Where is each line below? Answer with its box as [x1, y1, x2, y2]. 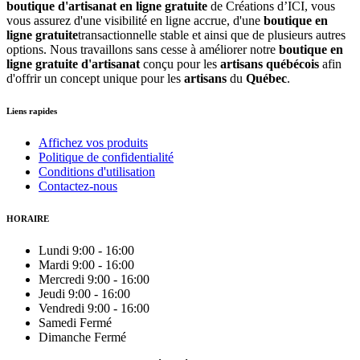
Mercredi [39, 272, 88, 286]
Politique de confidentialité [39, 150, 174, 164]
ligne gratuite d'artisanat [6, 57, 140, 72]
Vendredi [39, 301, 88, 315]
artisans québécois [220, 57, 319, 72]
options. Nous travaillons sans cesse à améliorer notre [6, 43, 279, 57]
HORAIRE [6, 213, 49, 223]
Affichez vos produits [39, 136, 148, 149]
